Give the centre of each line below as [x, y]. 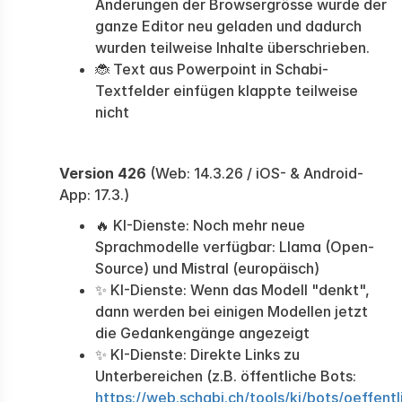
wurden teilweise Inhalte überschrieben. [232, 48]
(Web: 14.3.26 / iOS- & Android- [255, 173]
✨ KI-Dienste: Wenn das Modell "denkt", [232, 290]
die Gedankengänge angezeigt [202, 333]
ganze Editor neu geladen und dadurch [228, 26]
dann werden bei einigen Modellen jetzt [232, 311]
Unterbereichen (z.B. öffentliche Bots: [226, 376]
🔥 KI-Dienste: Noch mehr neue [200, 225]
